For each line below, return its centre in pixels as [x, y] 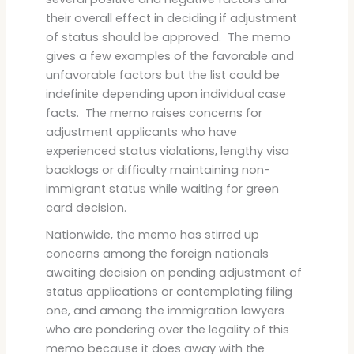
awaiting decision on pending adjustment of [173, 272]
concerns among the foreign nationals [157, 253]
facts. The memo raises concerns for [154, 113]
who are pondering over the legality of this [167, 329]
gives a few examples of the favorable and [169, 56]
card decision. [86, 207]
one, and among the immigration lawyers [165, 310]
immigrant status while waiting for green [162, 188]
